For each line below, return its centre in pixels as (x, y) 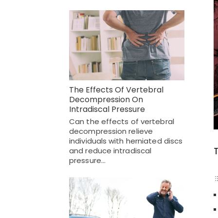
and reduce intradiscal (110, 151)
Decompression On (106, 100)
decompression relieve (111, 131)
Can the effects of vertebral (122, 122)
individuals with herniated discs (126, 141)
